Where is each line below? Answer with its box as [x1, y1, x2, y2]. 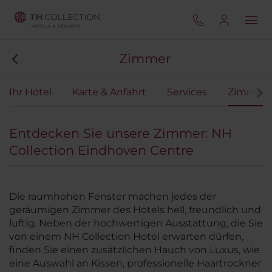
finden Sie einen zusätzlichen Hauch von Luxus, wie [9, 244, 260, 256]
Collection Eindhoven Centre [9, 143, 194, 158]
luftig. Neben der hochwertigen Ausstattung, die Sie [9, 217, 263, 229]
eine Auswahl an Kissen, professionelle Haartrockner [9, 257, 261, 269]
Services [167, 86, 207, 98]
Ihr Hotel [9, 86, 52, 98]
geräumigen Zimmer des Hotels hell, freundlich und [9, 204, 261, 216]
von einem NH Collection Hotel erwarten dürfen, [9, 231, 243, 242]
